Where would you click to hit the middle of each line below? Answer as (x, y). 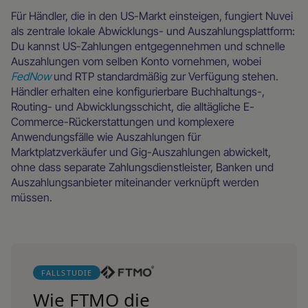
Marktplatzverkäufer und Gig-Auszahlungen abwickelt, (141, 152)
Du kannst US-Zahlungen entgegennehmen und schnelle (148, 46)
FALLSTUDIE (67, 272)
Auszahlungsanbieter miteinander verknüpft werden (135, 182)
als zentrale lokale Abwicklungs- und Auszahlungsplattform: (153, 31)
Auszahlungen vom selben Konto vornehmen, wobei (136, 61)
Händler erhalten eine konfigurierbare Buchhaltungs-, (138, 91)
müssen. (32, 197)
